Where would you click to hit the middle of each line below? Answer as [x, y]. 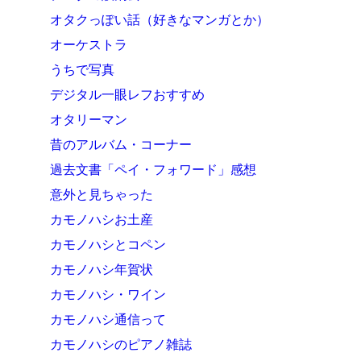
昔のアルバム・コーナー [121, 145]
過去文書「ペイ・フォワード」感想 [154, 170]
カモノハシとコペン [108, 245]
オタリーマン [89, 120]
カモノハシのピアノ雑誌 [121, 344]
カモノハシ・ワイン [108, 295]
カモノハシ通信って [108, 320]
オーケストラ [89, 45]
